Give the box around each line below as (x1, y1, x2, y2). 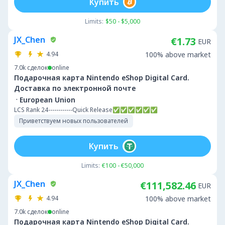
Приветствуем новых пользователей (19, 117, 128, 125)
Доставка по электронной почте (14, 83, 136, 93)
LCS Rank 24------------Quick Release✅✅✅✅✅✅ (14, 105, 158, 114)
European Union (20, 94, 75, 104)
